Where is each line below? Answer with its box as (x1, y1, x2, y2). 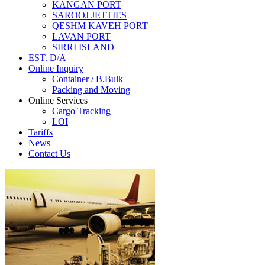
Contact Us (28, 148, 70, 159)
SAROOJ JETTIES (52, 10, 127, 20)
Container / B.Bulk (52, 74, 123, 84)
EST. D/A (28, 53, 66, 63)
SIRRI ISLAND (52, 42, 114, 52)
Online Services (28, 95, 88, 105)
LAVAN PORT (52, 31, 111, 41)
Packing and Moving (52, 85, 130, 95)
